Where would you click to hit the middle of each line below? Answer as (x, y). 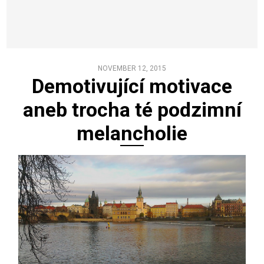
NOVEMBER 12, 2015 (132, 69)
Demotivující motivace (132, 86)
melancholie (132, 133)
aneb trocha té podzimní (132, 110)
